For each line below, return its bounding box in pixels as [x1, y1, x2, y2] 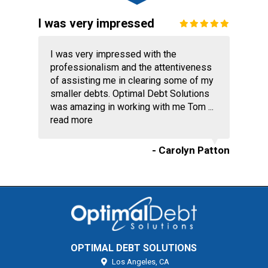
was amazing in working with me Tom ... [50, 101, 214, 113]
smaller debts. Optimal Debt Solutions [50, 88, 209, 100]
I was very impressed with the [50, 48, 176, 60]
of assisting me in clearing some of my [50, 75, 214, 87]
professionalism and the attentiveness [50, 62, 212, 74]
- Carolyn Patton [152, 144, 230, 157]
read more [50, 114, 93, 126]
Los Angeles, [112, 257, 158, 266]
